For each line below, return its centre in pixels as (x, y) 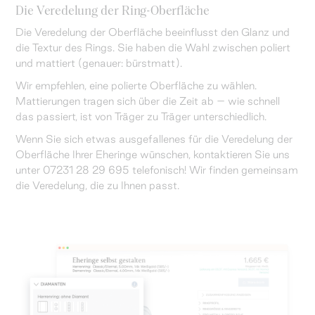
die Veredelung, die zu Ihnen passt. (97, 185)
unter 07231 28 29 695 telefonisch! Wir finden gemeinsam (157, 169)
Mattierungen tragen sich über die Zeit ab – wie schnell (148, 101)
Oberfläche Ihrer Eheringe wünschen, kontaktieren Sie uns (153, 154)
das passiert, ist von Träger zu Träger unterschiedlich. (141, 116)
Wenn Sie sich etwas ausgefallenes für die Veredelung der (154, 139)
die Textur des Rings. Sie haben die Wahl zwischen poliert (153, 47)
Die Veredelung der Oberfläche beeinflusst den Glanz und (153, 32)
